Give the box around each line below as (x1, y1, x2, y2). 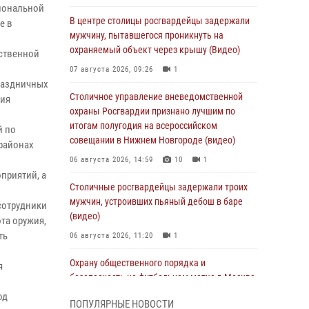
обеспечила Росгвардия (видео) (70, 286, 199, 297)
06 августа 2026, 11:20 (70, 231, 153, 240)
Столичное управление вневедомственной (70, 91, 243, 102)
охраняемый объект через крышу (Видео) (70, 44, 240, 55)
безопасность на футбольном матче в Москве (70, 272, 255, 283)
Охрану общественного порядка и (70, 257, 206, 268)
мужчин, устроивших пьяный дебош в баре (70, 196, 243, 207)
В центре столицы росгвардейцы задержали (70, 15, 250, 26)
